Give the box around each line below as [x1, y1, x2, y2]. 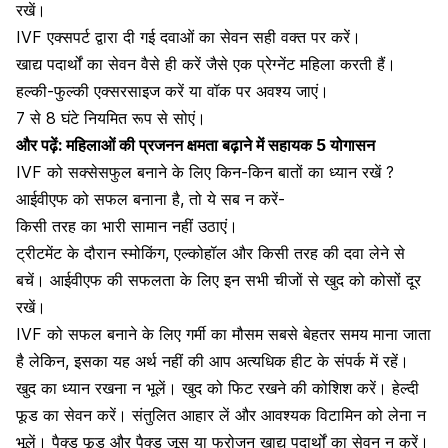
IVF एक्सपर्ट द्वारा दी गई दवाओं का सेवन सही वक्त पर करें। [16, 26, 361, 47]
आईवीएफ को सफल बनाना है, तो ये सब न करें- [16, 188, 285, 209]
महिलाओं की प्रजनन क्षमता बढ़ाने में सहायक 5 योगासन [66, 134, 375, 155]
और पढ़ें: [16, 134, 66, 155]
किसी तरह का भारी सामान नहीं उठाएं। [16, 215, 238, 236]
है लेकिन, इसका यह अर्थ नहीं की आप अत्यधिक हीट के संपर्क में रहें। [16, 350, 409, 371]
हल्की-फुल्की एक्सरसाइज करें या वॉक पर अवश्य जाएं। [16, 80, 329, 101]
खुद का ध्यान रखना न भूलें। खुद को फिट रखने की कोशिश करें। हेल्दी [16, 377, 419, 398]
